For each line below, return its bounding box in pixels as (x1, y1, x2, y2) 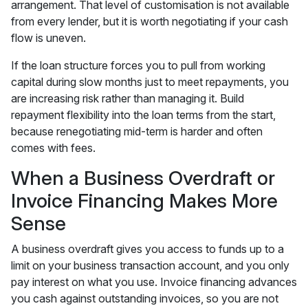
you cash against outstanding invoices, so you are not (11, 291, 278, 305)
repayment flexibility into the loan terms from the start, (11, 108, 276, 122)
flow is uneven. (11, 31, 86, 45)
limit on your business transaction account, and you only (11, 258, 289, 272)
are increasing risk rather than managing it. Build (11, 91, 244, 105)
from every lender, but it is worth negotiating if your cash (11, 14, 288, 28)
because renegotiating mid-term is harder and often (11, 124, 263, 138)
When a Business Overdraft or (11, 166, 275, 190)
